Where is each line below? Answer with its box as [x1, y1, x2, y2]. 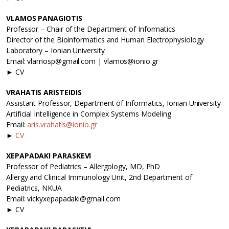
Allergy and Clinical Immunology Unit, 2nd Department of [6, 172, 192, 182]
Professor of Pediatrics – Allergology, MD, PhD [6, 162, 161, 172]
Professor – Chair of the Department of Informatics [6, 24, 175, 34]
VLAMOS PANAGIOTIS [6, 13, 82, 24]
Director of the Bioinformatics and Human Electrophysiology [6, 35, 204, 45]
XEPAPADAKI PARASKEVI [6, 151, 91, 161]
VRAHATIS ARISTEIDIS [6, 87, 82, 98]
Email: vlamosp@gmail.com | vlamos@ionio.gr [6, 56, 158, 66]
